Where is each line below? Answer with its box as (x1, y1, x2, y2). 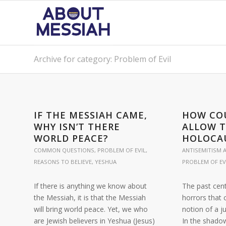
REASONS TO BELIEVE (34, 158, 92, 165)
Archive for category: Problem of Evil (34, 53, 171, 65)
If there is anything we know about (34, 181, 147, 191)
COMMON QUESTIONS (34, 146, 94, 154)
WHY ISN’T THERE (34, 121, 120, 133)
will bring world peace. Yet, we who (34, 204, 148, 214)
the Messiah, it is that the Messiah (34, 193, 146, 202)
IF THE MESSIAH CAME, (34, 109, 147, 121)
